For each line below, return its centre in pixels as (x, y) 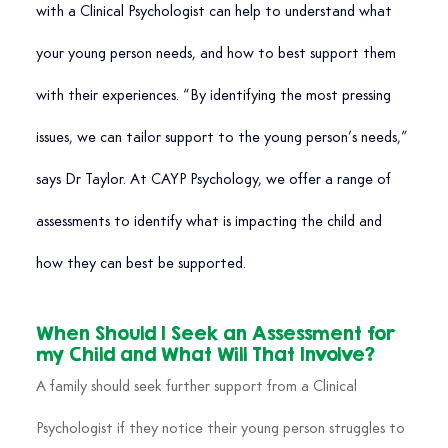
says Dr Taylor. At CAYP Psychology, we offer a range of (215, 180)
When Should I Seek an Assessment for (218, 333)
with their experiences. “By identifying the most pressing (215, 96)
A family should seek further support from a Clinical (198, 387)
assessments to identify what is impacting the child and (210, 222)
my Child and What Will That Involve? (205, 354)
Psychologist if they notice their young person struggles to (222, 429)
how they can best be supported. (140, 264)
